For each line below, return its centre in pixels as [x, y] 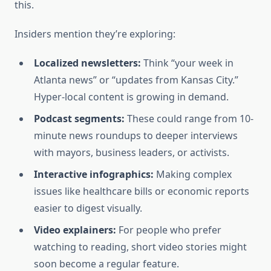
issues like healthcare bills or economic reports [142, 191]
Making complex [193, 175]
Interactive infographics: [94, 175]
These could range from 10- [189, 119]
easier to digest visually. [88, 208]
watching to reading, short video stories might [140, 247]
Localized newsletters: [87, 63]
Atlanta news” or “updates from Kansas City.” [136, 80]
